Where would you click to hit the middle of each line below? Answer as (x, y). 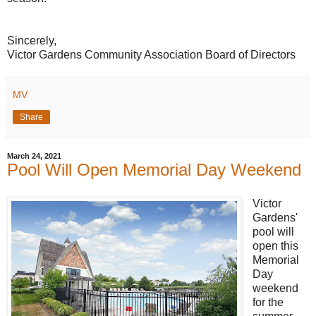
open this (275, 245)
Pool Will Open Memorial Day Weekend (154, 170)
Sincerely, (32, 41)
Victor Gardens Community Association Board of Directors (151, 55)
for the (268, 302)
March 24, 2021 (34, 156)
